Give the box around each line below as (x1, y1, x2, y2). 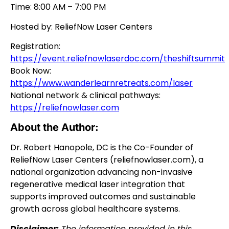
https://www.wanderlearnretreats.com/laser (10, 77, 193, 89)
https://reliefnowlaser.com (10, 101, 119, 113)
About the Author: (10, 121, 99, 134)
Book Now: (10, 64, 51, 77)
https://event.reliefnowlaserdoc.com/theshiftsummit (10, 52, 225, 64)
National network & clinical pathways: (10, 89, 161, 101)
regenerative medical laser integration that (10, 178, 185, 191)
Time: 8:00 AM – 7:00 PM (10, 1, 106, 13)
